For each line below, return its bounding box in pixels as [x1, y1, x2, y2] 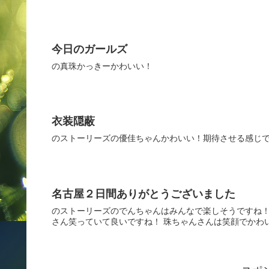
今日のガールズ [52, 43, 127, 55]
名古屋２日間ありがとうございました [52, 187, 235, 200]
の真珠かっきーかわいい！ [52, 61, 153, 71]
